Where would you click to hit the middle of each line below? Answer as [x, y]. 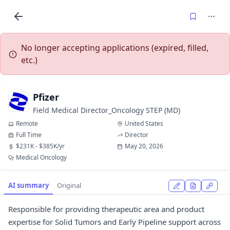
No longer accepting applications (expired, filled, [115, 48]
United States [144, 123]
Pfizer [46, 97]
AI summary [28, 185]
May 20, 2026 [144, 146]
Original [69, 185]
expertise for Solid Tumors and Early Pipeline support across [114, 222]
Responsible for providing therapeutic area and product [106, 209]
